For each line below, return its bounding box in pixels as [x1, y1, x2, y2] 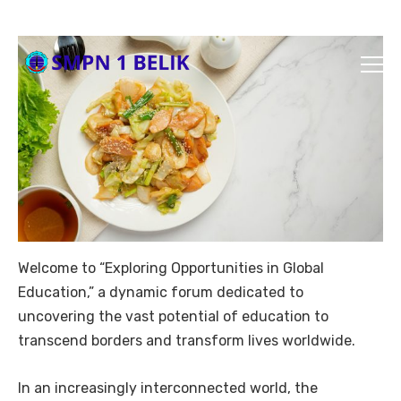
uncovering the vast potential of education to [18, 307, 328, 325]
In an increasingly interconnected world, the [18, 379, 318, 397]
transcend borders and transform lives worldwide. [18, 331, 355, 349]
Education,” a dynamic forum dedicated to [18, 283, 303, 301]
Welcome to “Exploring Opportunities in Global [18, 259, 324, 277]
